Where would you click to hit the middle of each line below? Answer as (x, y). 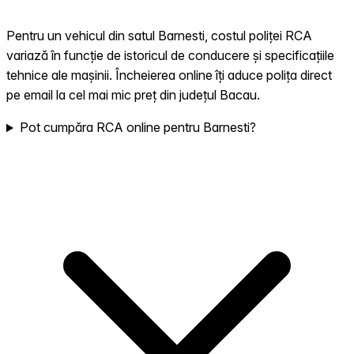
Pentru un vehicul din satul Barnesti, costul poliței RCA (159, 36)
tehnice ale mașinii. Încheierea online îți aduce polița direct (169, 75)
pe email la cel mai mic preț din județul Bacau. (133, 95)
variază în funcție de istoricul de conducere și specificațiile (170, 56)
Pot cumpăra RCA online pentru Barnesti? (137, 128)
